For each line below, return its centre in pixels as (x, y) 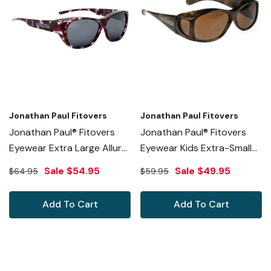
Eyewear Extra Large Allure (68, 148)
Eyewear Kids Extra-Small (196, 148)
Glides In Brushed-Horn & (196, 163)
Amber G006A (173, 179)
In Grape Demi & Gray (57, 163)
